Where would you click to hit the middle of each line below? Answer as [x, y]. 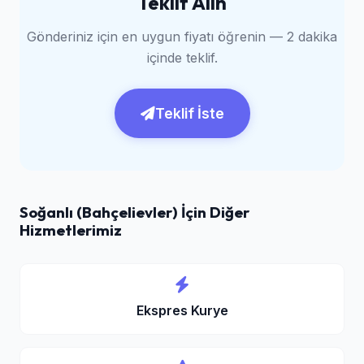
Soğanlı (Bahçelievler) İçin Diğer [134, 212]
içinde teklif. [182, 58]
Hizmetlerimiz [71, 230]
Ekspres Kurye [182, 310]
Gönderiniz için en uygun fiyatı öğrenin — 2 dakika [182, 37]
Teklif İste [189, 113]
